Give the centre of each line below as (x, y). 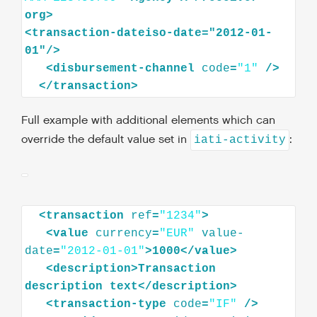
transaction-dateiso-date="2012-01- (152, 34)
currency (124, 233)
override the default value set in (106, 139)
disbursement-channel (124, 69)
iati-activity (240, 140)
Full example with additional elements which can (148, 121)
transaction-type (110, 304)
